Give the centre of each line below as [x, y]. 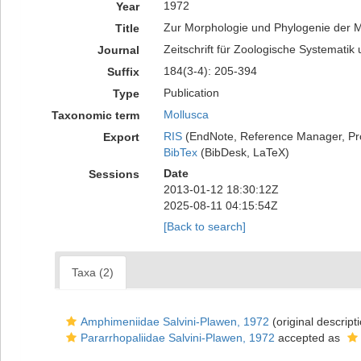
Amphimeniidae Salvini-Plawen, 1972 [175, 322]
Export [121, 137]
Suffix [123, 72]
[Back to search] [204, 226]
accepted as [309, 338]
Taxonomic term [95, 115]
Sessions [114, 174]
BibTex [180, 152]
